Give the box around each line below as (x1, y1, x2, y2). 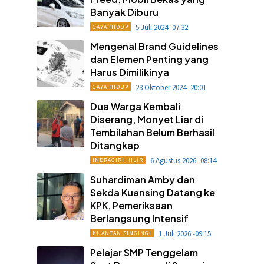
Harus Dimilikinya (90, 65, 169, 78)
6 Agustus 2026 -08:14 (150, 155, 216, 166)
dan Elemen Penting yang (90, 52, 209, 65)
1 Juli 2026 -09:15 (158, 228, 211, 239)
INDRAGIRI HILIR (92, 156, 143, 164)
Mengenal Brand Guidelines (90, 39, 219, 52)
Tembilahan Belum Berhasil (90, 126, 214, 138)
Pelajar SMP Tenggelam (90, 246, 198, 259)
